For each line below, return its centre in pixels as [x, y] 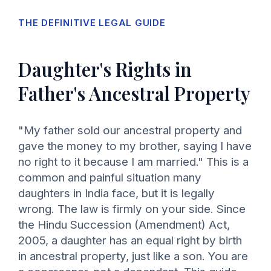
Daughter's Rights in [105, 70]
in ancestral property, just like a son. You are [133, 256]
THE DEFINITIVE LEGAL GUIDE [92, 22]
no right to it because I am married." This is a [133, 162]
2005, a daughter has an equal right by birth [130, 241]
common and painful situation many [110, 178]
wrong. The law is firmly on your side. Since [132, 209]
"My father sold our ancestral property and [130, 131]
